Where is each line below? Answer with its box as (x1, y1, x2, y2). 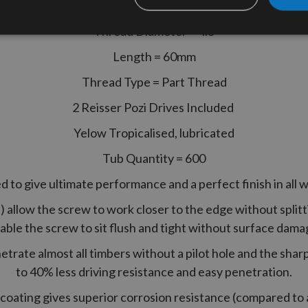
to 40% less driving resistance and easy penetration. (16, 263, 292, 279)
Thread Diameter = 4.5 (93, 23, 214, 38)
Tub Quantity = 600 (102, 150, 206, 166)
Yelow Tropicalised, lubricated (74, 124, 234, 140)
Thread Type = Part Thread (81, 74, 227, 89)
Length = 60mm (112, 48, 196, 64)
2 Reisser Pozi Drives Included (72, 99, 236, 115)
